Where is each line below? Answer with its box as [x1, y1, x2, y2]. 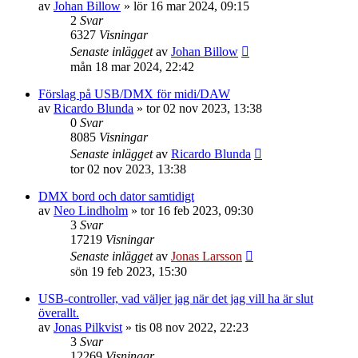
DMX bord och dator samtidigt [38, 189, 194, 203]
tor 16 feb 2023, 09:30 [141, 204, 253, 217]
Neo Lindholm [54, 204, 128, 217]
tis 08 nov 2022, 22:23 [135, 320, 249, 334]
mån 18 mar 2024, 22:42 [70, 60, 194, 74]
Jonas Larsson [171, 249, 242, 263]
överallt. [38, 306, 79, 320]
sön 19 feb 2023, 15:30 [70, 265, 187, 278]
